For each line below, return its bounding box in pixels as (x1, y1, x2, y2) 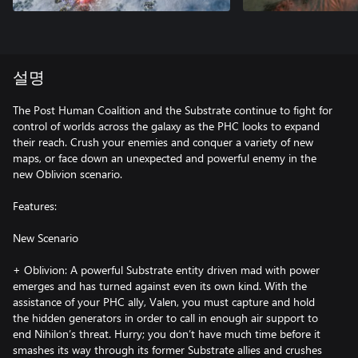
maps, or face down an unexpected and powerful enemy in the (13, 149, 316, 165)
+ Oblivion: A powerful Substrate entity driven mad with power (13, 261, 320, 277)
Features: (13, 197, 57, 213)
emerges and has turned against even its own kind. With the (13, 277, 307, 293)
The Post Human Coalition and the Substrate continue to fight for (13, 101, 332, 117)
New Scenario (13, 229, 78, 245)
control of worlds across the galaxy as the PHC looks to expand (13, 117, 320, 133)
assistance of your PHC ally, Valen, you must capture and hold (13, 293, 315, 309)
